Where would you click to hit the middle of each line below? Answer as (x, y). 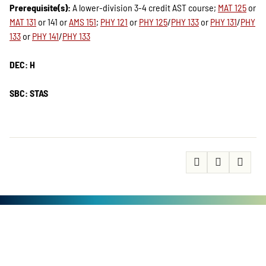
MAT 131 (23, 22)
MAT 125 (232, 7)
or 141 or (53, 22)
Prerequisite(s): (40, 7)
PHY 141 (45, 36)
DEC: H (22, 64)
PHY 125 (153, 22)
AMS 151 (83, 22)
